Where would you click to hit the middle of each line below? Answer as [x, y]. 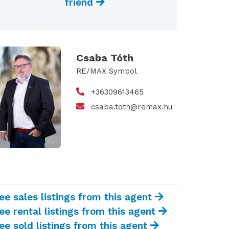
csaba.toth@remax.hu [131, 107]
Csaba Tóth [105, 58]
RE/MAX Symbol [106, 71]
